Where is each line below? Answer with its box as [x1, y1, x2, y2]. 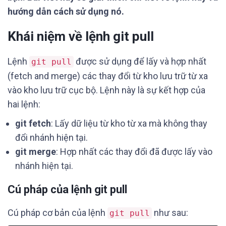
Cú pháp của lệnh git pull [8, 183, 127, 196]
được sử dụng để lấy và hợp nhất [74, 56, 206, 67]
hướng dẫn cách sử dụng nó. [8, 6, 124, 17]
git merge [15, 146, 56, 157]
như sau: [152, 207, 188, 218]
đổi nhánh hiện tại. [15, 132, 88, 143]
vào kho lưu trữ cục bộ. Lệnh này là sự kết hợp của [8, 85, 205, 95]
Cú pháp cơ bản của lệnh [8, 207, 107, 218]
